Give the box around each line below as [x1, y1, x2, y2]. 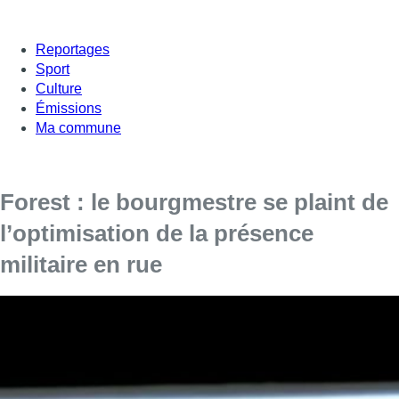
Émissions [36, 100, 102, 116]
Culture [36, 80, 82, 96]
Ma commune [36, 119, 121, 135]
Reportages [36, 41, 110, 57]
